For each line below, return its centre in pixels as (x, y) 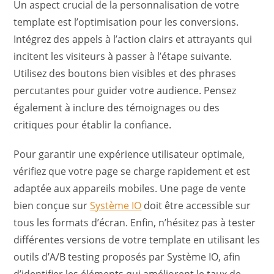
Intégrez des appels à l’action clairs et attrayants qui (133, 39)
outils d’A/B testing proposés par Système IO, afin (127, 257)
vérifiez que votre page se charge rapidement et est (132, 172)
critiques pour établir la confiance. (93, 125)
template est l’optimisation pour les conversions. (126, 22)
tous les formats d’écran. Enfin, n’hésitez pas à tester (135, 223)
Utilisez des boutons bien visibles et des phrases (125, 74)
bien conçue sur (52, 206)
